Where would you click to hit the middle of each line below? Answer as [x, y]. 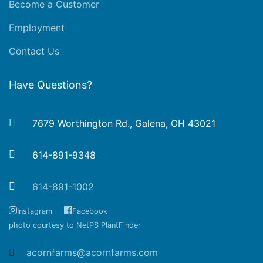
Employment [37, 28]
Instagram [35, 211]
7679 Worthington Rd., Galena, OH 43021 [124, 124]
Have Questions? [50, 85]
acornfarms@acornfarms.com [92, 253]
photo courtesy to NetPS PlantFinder [75, 225]
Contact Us [34, 51]
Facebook [90, 211]
